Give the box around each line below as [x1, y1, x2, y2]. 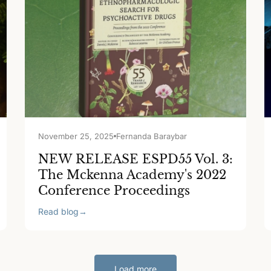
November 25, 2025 [38, 131, 114, 141]
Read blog [38, 206, 79, 217]
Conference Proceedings [38, 183, 190, 198]
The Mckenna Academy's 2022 [38, 168, 226, 182]
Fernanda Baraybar [116, 131, 187, 141]
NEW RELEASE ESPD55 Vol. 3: [38, 152, 233, 166]
